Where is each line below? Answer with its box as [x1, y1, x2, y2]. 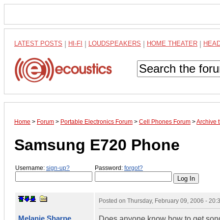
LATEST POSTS [14, 40, 62, 47]
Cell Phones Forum [139, 118, 191, 126]
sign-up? [46, 165, 70, 172]
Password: [95, 165, 124, 172]
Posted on [99, 197, 127, 204]
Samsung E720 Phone [14, 136, 180, 154]
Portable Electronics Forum [60, 118, 133, 126]
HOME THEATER [147, 40, 197, 47]
